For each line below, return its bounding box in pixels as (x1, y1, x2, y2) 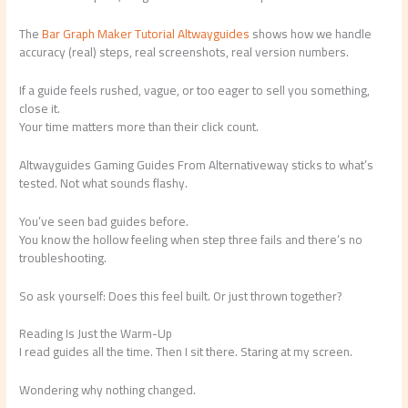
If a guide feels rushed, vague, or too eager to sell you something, (19, 77, 371, 102)
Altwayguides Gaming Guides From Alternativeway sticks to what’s (19, 152, 374, 177)
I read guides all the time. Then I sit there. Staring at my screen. (19, 340, 353, 364)
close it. (19, 96, 61, 120)
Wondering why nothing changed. (19, 378, 197, 403)
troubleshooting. (19, 245, 107, 270)
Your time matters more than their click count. (19, 114, 260, 138)
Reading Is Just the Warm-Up (19, 321, 173, 346)
